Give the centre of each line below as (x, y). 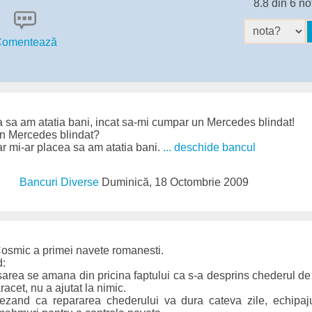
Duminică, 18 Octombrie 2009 (175, 182)
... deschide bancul (209, 147)
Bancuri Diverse (61, 182)
